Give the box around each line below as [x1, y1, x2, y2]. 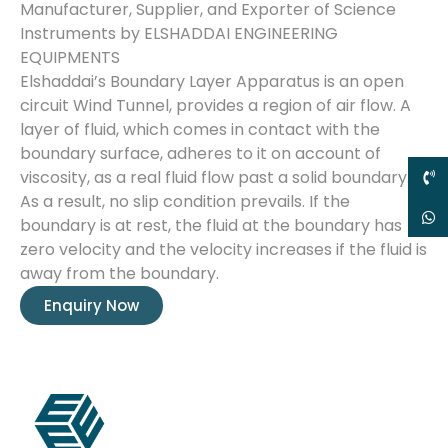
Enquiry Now [44, 295, 139, 316]
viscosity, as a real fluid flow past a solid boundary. [20, 166, 410, 189]
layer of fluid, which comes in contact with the [20, 118, 380, 141]
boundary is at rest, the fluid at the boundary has [20, 214, 402, 237]
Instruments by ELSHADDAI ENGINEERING [20, 22, 338, 45]
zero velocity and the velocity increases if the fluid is [20, 238, 427, 261]
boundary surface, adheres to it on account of [20, 142, 381, 165]
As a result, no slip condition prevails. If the [20, 190, 350, 213]
